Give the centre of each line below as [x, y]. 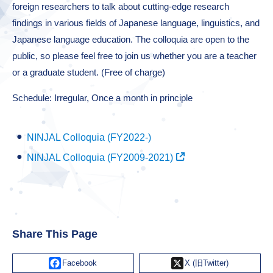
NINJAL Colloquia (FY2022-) [89, 138]
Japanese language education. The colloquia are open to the [131, 40]
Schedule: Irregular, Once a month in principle [102, 98]
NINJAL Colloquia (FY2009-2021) [100, 158]
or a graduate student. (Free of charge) [89, 73]
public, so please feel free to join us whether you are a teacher [134, 56]
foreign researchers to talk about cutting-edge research [121, 7]
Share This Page [55, 234]
